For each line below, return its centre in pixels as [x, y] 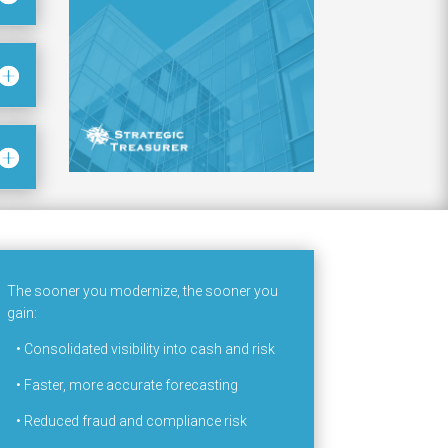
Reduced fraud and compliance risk [135, 421]
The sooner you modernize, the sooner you [142, 291]
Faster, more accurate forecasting [130, 385]
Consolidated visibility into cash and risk [149, 349]
